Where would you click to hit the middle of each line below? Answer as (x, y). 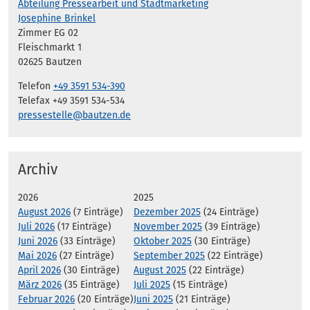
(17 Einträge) (83, 227)
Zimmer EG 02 (48, 33)
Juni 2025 (153, 300)
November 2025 (168, 227)
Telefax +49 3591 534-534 (71, 100)
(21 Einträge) (202, 300)
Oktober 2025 (163, 241)
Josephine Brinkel (57, 18)
